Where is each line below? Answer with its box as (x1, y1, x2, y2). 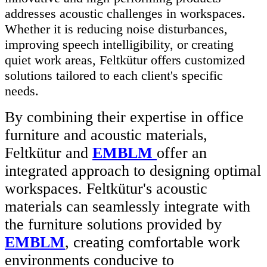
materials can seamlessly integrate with (5, 198, 250, 216)
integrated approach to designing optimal (5, 162, 261, 180)
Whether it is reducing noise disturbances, (5, 21, 228, 37)
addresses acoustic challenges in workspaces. (5, 6, 246, 21)
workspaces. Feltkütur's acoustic (5, 180, 207, 198)
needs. (5, 83, 42, 99)
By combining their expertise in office (5, 108, 244, 126)
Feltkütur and (5, 144, 92, 162)
